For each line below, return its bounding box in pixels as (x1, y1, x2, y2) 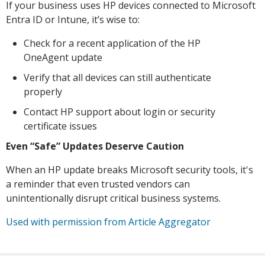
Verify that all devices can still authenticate (24, 70, 211, 84)
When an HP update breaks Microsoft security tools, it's (6, 163, 253, 176)
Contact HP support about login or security (24, 105, 215, 118)
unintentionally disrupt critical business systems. (6, 191, 223, 205)
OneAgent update (24, 50, 102, 64)
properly (24, 85, 62, 98)
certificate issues (24, 119, 102, 132)
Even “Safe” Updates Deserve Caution (6, 139, 184, 153)
